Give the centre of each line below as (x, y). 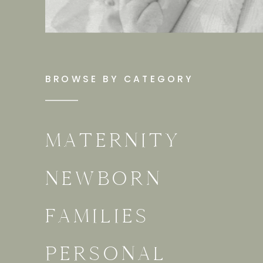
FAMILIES (97, 216)
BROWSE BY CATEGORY (119, 79)
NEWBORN (104, 178)
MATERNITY (113, 141)
